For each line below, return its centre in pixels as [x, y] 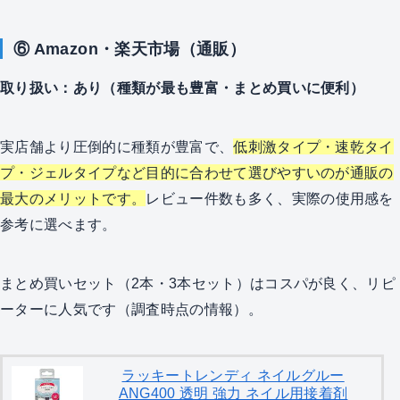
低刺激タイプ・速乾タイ [313, 147]
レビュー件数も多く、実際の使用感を [270, 199]
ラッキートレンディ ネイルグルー [233, 375]
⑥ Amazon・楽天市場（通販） [129, 49]
